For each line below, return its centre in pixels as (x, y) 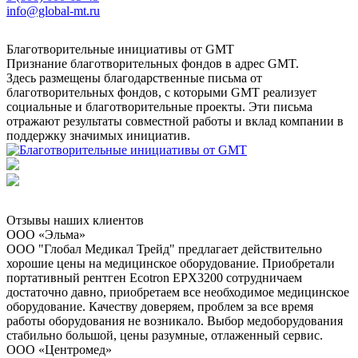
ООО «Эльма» (46, 235)
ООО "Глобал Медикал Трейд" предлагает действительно (164, 249)
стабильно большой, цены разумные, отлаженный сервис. (165, 336)
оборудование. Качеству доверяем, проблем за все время (160, 307)
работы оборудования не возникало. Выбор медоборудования (175, 321)
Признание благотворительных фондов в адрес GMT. (153, 64)
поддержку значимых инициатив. (98, 136)
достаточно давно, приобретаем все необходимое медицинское (178, 292)
